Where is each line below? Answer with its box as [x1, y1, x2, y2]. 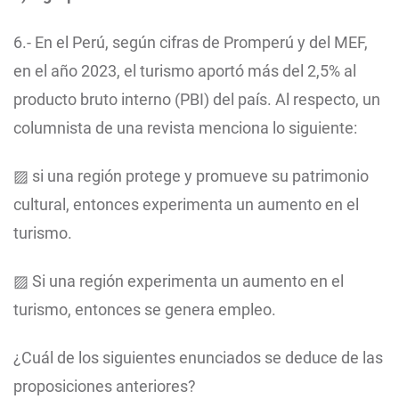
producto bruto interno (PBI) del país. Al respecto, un [13, 90, 380, 110]
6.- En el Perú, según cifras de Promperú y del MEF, [13, 33, 368, 53]
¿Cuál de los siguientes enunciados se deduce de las [13, 348, 383, 368]
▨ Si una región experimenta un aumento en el [13, 272, 344, 291]
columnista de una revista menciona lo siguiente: [13, 118, 357, 138]
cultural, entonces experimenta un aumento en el [13, 195, 359, 215]
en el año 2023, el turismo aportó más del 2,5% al [13, 61, 356, 81]
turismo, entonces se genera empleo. [13, 300, 276, 320]
